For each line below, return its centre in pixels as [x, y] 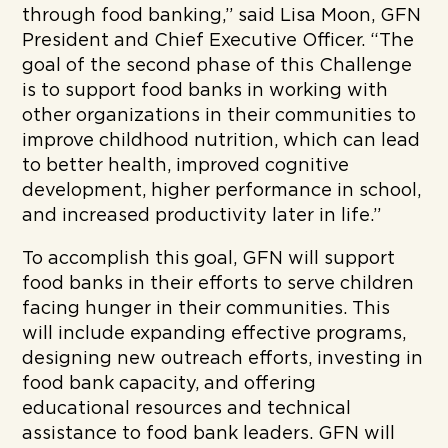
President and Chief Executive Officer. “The [218, 40]
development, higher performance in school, [222, 190]
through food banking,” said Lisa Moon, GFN [222, 15]
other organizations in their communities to [219, 115]
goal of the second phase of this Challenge [217, 65]
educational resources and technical [187, 408]
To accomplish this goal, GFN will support [209, 258]
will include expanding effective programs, [214, 333]
